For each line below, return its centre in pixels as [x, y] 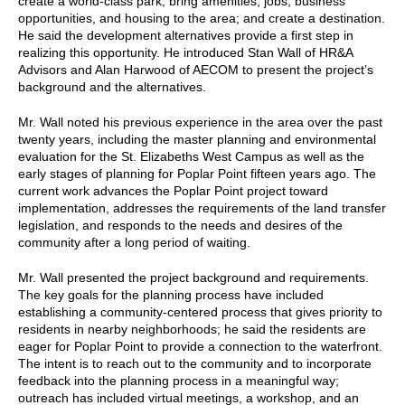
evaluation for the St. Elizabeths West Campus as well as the [191, 156]
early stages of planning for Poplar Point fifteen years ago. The [197, 173]
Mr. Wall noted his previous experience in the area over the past [200, 122]
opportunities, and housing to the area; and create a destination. [202, 18]
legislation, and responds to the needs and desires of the [180, 225]
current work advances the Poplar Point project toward [173, 190]
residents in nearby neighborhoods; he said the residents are [192, 329]
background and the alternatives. [112, 86]
